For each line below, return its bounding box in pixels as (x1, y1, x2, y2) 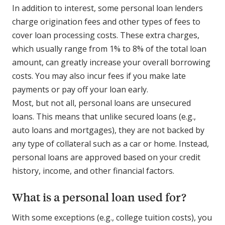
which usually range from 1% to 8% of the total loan (12, 43, 206, 55)
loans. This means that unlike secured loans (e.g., (12, 111, 196, 123)
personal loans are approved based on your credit (12, 152, 200, 163)
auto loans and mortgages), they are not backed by (12, 125, 204, 136)
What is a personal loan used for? (12, 190, 186, 205)
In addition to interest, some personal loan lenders (12, 3, 203, 14)
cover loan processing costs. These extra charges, (12, 30, 199, 41)
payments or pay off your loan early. (12, 84, 148, 95)
